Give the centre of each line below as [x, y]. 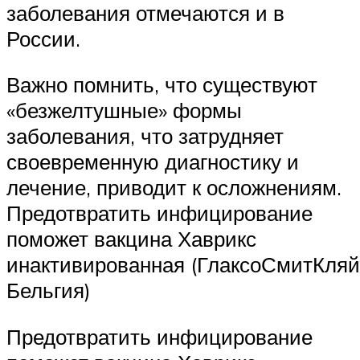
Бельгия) [49, 290]
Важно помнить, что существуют [162, 85]
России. [43, 38]
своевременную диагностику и [153, 162]
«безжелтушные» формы [124, 110]
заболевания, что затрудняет [145, 136]
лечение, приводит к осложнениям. [174, 188]
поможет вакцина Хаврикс [131, 239]
